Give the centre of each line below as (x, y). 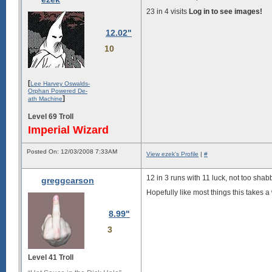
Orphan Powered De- (58, 90)
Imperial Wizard (68, 130)
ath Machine (45, 98)
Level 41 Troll (51, 257)
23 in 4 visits (168, 12)
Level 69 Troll (51, 116)
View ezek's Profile (172, 154)
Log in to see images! (226, 12)
